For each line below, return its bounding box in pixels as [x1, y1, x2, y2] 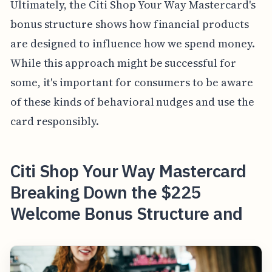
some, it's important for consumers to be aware [10, 74, 253, 90]
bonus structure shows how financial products [10, 16, 249, 32]
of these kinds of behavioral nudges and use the [10, 93, 254, 109]
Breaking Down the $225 [10, 180, 201, 203]
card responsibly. [10, 113, 99, 129]
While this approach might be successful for [10, 55, 236, 70]
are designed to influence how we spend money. [10, 35, 255, 51]
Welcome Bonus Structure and [10, 202, 243, 225]
